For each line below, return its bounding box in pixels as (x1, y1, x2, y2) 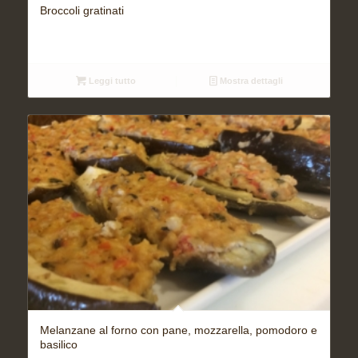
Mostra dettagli (217, 76, 284, 86)
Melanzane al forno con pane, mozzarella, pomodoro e (39, 323, 317, 336)
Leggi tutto (86, 76, 136, 86)
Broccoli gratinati (39, 4, 124, 18)
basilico (39, 337, 78, 351)
